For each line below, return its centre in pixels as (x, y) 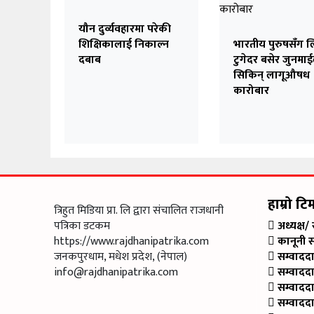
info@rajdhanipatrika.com (116, 272)
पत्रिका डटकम (82, 226)
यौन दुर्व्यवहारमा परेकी (125, 29)
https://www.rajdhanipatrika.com (131, 241)
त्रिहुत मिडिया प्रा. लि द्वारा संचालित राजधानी (139, 210)
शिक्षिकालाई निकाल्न (124, 44)
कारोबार (252, 90)
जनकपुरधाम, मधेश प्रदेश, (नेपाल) (121, 257)
